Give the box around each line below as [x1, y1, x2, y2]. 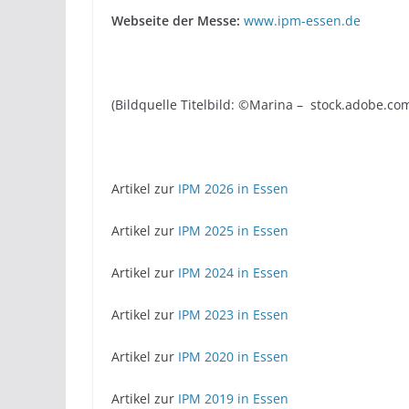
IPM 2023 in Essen [178, 306, 288, 324]
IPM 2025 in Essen [178, 222, 288, 240]
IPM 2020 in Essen [178, 348, 288, 366]
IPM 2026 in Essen [178, 180, 288, 198]
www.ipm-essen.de [244, 12, 361, 30]
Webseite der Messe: [111, 12, 244, 30]
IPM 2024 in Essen [178, 264, 288, 282]
